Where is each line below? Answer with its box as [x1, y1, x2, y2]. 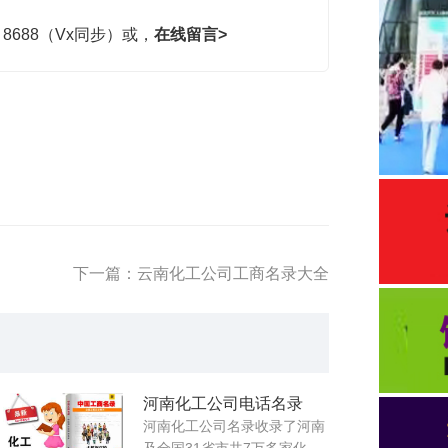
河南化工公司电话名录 [142, 394, 303, 412]
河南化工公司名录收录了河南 [142, 417, 325, 434]
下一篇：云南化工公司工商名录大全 [73, 264, 329, 282]
